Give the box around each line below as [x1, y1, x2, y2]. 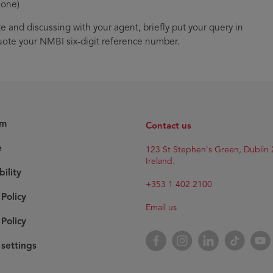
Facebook [145, 228, 186, 240]
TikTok [224, 228, 250, 240]
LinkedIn [197, 228, 233, 240]
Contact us [146, 119, 191, 131]
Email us [146, 202, 177, 213]
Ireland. [146, 155, 175, 166]
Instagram [171, 228, 213, 240]
